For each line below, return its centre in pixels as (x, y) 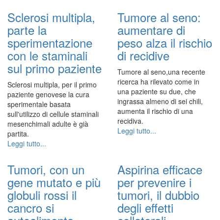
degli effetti (145, 207)
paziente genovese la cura (48, 94)
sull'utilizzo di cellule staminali (53, 114)
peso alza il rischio (165, 42)
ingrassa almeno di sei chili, (160, 101)
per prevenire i (154, 182)
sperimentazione (50, 42)
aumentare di (151, 29)
